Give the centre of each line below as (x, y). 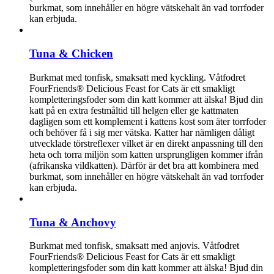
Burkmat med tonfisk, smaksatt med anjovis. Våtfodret (134, 246)
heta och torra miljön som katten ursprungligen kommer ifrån (146, 154)
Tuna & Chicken (71, 54)
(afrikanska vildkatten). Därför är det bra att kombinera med (144, 165)
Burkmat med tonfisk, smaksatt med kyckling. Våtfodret (137, 77)
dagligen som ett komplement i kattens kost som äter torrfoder (148, 121)
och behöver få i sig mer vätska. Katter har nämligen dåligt (142, 132)
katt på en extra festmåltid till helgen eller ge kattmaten (134, 110)
